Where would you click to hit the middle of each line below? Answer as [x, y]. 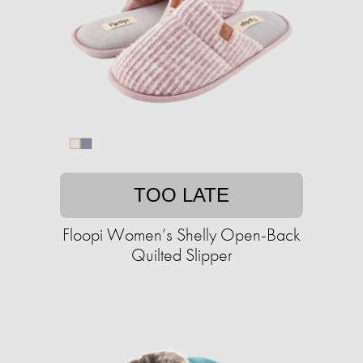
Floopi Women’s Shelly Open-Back [181, 235]
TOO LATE [181, 195]
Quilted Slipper [181, 255]
